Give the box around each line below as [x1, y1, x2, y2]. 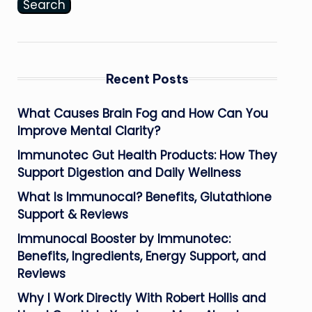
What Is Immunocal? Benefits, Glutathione [17, 188, 272, 205]
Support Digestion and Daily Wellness [17, 164, 241, 181]
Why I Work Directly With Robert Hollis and [17, 289, 266, 306]
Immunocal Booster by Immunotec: [17, 230, 231, 247]
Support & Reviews [17, 205, 128, 223]
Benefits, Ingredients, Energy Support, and [17, 247, 266, 265]
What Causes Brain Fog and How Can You [17, 104, 268, 122]
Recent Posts [105, 70, 189, 87]
